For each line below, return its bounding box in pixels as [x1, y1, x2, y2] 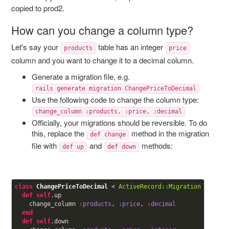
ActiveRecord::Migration [118, 183, 201, 190]
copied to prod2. [11, 3, 64, 13]
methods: [139, 140, 173, 151]
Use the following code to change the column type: [31, 94, 199, 105]
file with [31, 140, 59, 151]
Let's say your [11, 41, 60, 52]
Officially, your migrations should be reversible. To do [31, 117, 207, 128]
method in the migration [129, 128, 209, 139]
